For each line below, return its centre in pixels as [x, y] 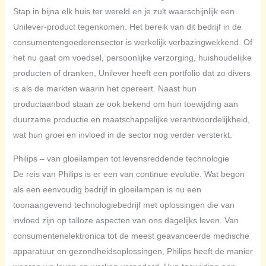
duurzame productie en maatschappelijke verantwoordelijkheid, [131, 120]
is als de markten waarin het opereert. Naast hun [104, 89]
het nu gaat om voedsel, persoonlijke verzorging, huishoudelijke [132, 58]
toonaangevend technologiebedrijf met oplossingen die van [123, 205]
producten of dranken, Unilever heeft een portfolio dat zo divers [132, 73]
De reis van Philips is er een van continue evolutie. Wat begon [129, 174]
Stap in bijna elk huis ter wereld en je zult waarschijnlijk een [123, 12]
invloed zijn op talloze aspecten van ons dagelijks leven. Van [126, 221]
